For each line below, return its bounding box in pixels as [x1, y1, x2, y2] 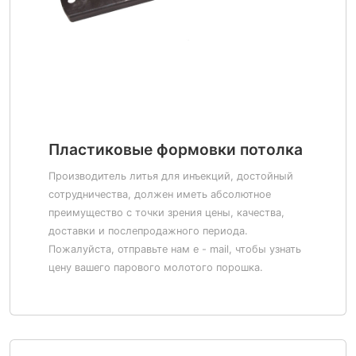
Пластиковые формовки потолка [48, 140, 303, 159]
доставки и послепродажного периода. [48, 225, 248, 237]
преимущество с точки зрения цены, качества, [48, 207, 284, 219]
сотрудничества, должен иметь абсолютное [48, 188, 271, 200]
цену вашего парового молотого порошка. [48, 261, 263, 273]
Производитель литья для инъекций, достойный [48, 170, 293, 182]
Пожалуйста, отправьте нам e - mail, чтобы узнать [48, 243, 301, 255]
